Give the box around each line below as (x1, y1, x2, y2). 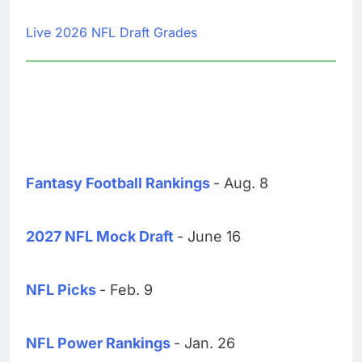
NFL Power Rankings (26, 334, 170, 351)
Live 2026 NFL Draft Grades (26, 23, 197, 40)
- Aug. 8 (213, 174, 268, 192)
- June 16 (177, 227, 241, 245)
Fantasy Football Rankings (26, 174, 210, 192)
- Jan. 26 (174, 334, 235, 351)
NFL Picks (26, 280, 96, 298)
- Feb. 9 (99, 280, 153, 298)
